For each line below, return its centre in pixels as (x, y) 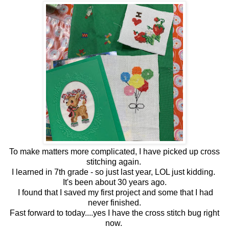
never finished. (114, 203)
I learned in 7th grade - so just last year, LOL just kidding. (114, 172)
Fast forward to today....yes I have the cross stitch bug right (114, 213)
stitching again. (114, 162)
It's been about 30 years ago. (114, 182)
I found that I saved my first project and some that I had (114, 193)
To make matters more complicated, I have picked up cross (114, 152)
